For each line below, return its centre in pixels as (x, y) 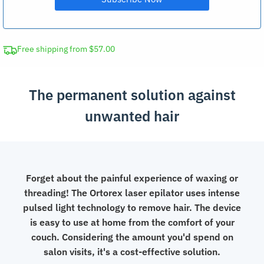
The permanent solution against (132, 95)
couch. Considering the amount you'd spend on (132, 237)
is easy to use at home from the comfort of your (132, 222)
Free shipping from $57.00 (66, 49)
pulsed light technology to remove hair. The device (132, 207)
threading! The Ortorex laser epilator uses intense (132, 192)
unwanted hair (132, 116)
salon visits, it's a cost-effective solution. (132, 251)
